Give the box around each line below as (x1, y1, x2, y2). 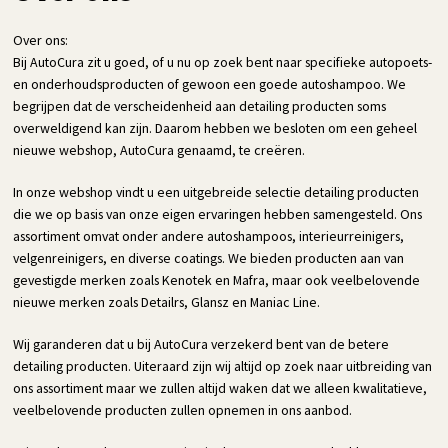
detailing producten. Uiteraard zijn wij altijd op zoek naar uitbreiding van (13, 357, 433, 376)
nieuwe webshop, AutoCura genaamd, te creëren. (13, 141, 306, 160)
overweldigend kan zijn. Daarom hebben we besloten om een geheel (13, 119, 418, 138)
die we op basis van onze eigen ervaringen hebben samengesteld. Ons (13, 205, 423, 224)
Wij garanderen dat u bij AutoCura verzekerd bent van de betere (13, 335, 390, 354)
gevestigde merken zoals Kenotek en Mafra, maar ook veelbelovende (13, 271, 421, 290)
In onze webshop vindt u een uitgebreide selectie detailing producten (13, 183, 420, 202)
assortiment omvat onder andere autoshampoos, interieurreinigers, (13, 227, 405, 246)
